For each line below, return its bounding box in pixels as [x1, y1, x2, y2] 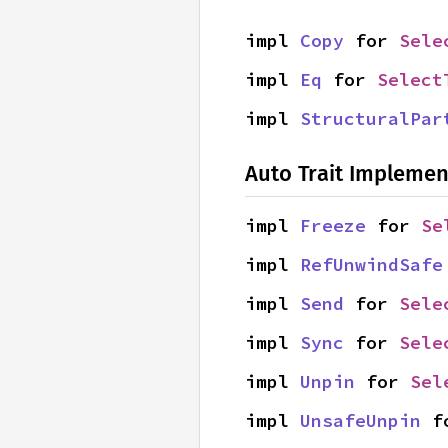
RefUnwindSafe [300, 253, 443, 276]
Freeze [300, 214, 366, 237]
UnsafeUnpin [300, 409, 421, 432]
